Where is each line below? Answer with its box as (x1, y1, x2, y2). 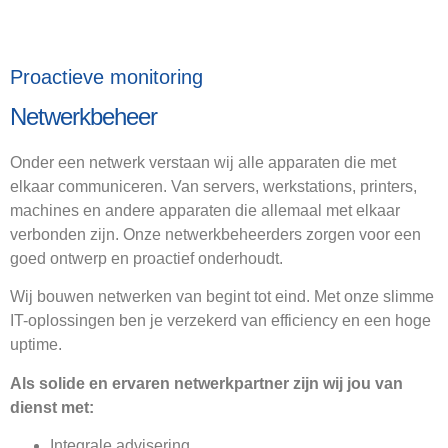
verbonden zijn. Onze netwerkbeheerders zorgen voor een (10, 226, 421, 243)
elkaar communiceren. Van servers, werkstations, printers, (10, 178, 417, 195)
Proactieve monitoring (10, 65, 203, 88)
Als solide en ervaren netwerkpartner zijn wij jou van (10, 374, 403, 392)
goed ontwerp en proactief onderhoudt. (10, 250, 287, 267)
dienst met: (10, 398, 94, 416)
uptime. (10, 336, 62, 354)
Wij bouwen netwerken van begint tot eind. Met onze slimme (10, 288, 434, 306)
